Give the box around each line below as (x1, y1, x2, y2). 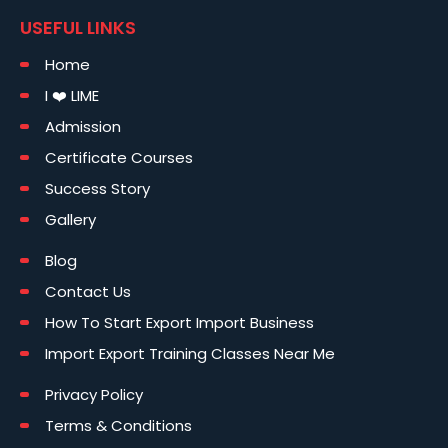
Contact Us (45, 281, 131, 303)
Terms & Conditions (45, 415, 192, 437)
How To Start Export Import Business (45, 312, 314, 334)
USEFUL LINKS (20, 15, 136, 41)
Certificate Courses (45, 147, 193, 169)
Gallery (45, 209, 96, 231)
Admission (45, 116, 121, 138)
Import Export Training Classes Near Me (45, 343, 335, 365)
